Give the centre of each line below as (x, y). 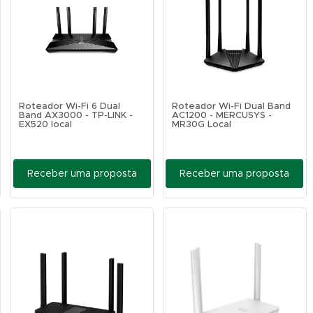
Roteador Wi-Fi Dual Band (231, 107)
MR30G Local (202, 125)
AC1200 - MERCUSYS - (222, 116)
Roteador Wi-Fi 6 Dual (70, 107)
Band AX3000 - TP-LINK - (76, 116)
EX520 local (46, 125)
